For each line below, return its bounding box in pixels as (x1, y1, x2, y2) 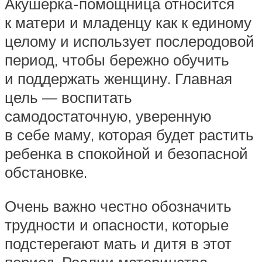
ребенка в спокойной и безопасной (5, 144, 248, 163)
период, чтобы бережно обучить (5, 50, 229, 70)
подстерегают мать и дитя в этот (5, 233, 232, 253)
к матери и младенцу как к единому (5, 13, 251, 32)
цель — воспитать (5, 88, 132, 107)
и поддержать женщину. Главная (5, 69, 232, 88)
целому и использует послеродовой (5, 32, 254, 51)
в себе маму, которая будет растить (5, 125, 254, 144)
